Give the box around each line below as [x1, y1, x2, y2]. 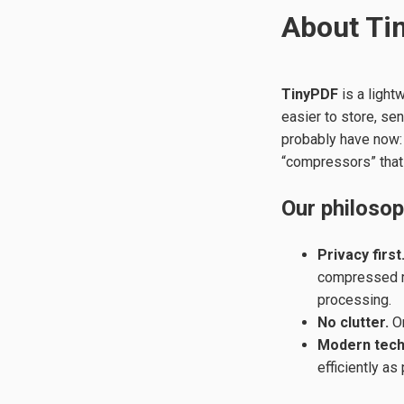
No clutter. [317, 313, 389, 331]
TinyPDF [281, 86, 338, 103]
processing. [317, 290, 391, 308]
